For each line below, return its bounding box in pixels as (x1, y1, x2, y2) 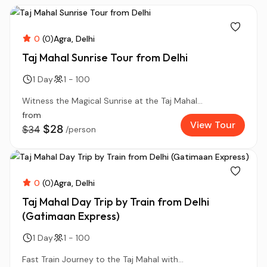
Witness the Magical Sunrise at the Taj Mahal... (22, 95, 203, 106)
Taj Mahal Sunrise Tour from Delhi (22, 51, 188, 64)
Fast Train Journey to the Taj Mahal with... (22, 254, 184, 265)
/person (66, 124, 96, 135)
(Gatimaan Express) (22, 209, 120, 223)
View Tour (190, 119, 235, 131)
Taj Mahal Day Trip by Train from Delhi (22, 195, 209, 209)
